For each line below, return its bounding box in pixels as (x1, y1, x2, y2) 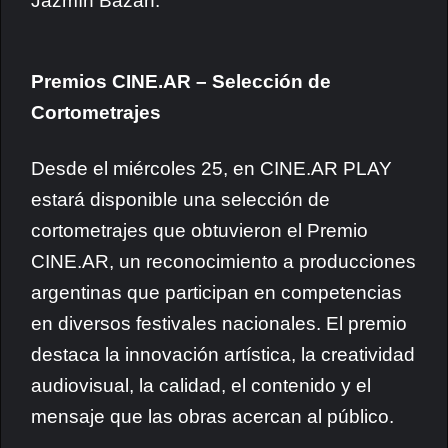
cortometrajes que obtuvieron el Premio (31, 220, 368, 241)
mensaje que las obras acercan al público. (31, 406, 394, 427)
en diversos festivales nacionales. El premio (31, 313, 407, 334)
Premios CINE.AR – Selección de (31, 71, 331, 92)
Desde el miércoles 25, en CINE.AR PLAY (31, 158, 392, 179)
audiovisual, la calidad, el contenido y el (31, 375, 371, 396)
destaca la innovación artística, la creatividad (31, 344, 415, 365)
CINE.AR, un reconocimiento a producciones (31, 251, 416, 272)
